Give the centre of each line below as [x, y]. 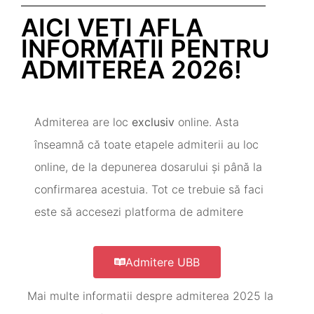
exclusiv [153, 122]
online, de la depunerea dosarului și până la [148, 167]
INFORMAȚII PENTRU [145, 49]
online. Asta [207, 122]
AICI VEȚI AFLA [112, 28]
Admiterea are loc [83, 122]
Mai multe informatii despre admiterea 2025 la [150, 296]
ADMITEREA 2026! [131, 70]
